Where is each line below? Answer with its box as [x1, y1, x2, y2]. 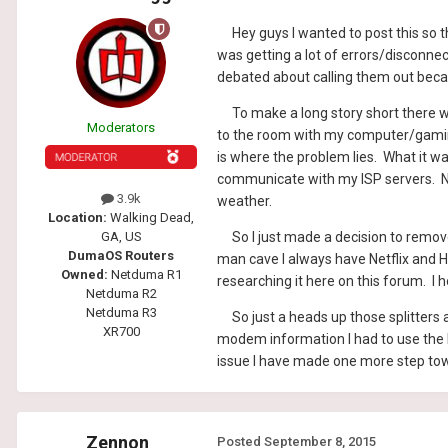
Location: [48, 210, 110, 226]
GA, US [100, 229, 142, 245]
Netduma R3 [85, 305, 157, 321]
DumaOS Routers [68, 248, 174, 264]
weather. [217, 193, 278, 210]
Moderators [87, 120, 155, 136]
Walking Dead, [110, 210, 194, 226]
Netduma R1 [107, 267, 182, 283]
